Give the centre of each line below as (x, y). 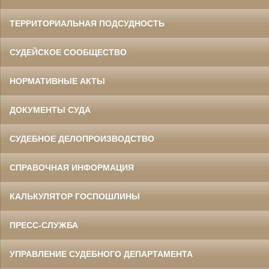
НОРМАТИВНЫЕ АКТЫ (57, 81)
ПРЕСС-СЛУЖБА (44, 225)
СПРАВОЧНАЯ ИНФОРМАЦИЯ (72, 168)
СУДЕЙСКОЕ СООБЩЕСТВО (68, 52)
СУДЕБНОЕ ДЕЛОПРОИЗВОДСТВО (82, 139)
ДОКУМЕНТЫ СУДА (50, 110)
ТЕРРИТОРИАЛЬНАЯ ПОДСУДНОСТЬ (87, 23)
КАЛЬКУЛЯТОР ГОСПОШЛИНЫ (75, 196)
